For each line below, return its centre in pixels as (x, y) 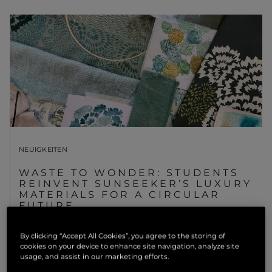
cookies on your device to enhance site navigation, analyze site (130, 246)
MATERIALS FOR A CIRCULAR (120, 194)
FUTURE (47, 205)
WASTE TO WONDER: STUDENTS (129, 172)
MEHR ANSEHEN (59, 229)
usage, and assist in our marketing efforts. (95, 256)
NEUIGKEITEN (43, 149)
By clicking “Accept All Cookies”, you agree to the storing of (123, 236)
